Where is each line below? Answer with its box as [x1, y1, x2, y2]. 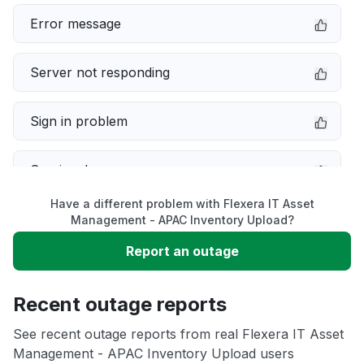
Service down [30, 162, 115, 178]
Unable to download [30, 259, 155, 275]
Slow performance [30, 210, 146, 227]
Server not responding [30, 64, 170, 80]
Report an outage [125, 243, 239, 259]
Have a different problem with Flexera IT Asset [50, 197, 314, 210]
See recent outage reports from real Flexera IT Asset [13, 326, 344, 342]
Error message [30, 15, 121, 32]
